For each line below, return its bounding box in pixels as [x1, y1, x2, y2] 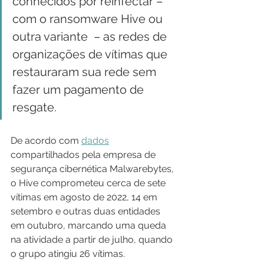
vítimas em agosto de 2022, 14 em [11, 191, 160, 203]
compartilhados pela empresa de [11, 148, 158, 160]
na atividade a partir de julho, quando [11, 233, 175, 245]
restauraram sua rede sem [12, 64, 159, 79]
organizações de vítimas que [12, 47, 170, 61]
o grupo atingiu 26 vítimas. [11, 247, 125, 259]
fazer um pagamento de [12, 82, 147, 97]
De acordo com [11, 134, 81, 146]
